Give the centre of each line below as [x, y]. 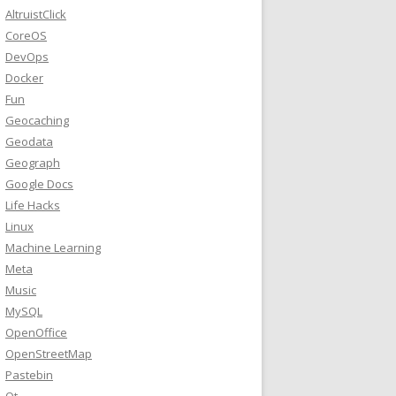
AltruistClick [36, 14]
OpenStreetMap [49, 354]
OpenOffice [36, 332]
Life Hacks [33, 205]
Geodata [29, 141]
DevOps [27, 57]
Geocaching [37, 120]
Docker [24, 78]
